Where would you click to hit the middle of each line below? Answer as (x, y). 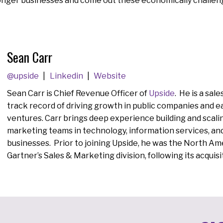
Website (110, 76)
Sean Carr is (30, 94)
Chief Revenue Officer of (101, 94)
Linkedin (67, 76)
